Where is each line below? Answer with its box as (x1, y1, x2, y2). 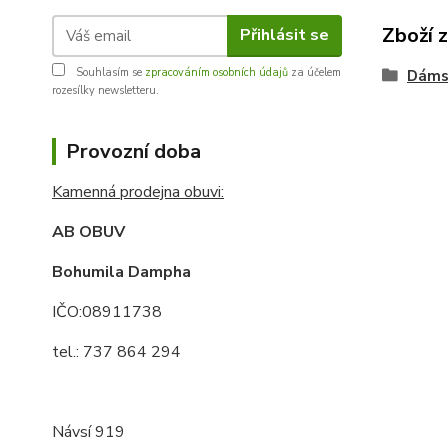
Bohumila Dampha (52, 260, 191, 283)
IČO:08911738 (52, 300, 162, 323)
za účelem (288, 64, 341, 80)
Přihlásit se (239, 24, 329, 46)
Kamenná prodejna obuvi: (52, 180, 224, 203)
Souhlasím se (73, 64, 145, 80)
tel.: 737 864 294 (52, 340, 181, 363)
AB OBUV (52, 220, 125, 243)
